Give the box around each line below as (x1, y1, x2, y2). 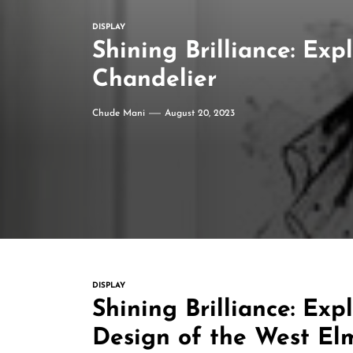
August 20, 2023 (165, 109, 235, 118)
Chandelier (92, 68, 217, 92)
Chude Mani (92, 109, 145, 118)
